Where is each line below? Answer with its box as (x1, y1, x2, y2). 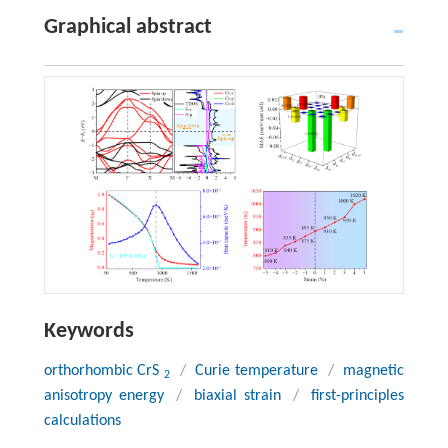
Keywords (43, 320, 134, 344)
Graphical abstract (43, 15, 212, 39)
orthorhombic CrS (43, 363, 164, 380)
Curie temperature (195, 363, 319, 380)
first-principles (311, 388, 405, 405)
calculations (43, 413, 121, 430)
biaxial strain (194, 388, 282, 405)
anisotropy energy (43, 388, 164, 405)
